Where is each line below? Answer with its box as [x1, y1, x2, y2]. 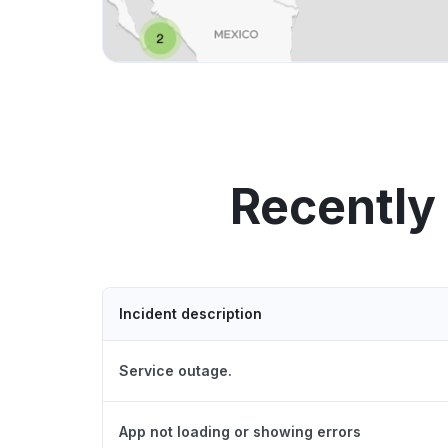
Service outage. [119, 361, 232, 379]
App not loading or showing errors [119, 422, 361, 440]
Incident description [119, 304, 262, 322]
